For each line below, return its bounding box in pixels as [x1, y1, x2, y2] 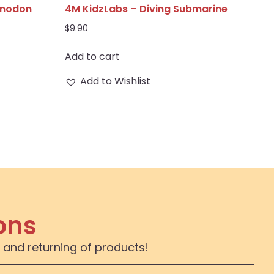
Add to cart [65, 50, 120, 64]
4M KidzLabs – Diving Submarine [65, 1, 228, 16]
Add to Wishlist [80, 74, 150, 89]
